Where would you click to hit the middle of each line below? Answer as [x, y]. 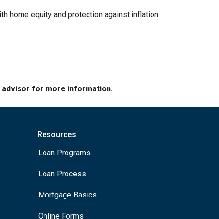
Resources [57, 135]
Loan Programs [64, 153]
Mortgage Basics [67, 195]
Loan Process [62, 174]
